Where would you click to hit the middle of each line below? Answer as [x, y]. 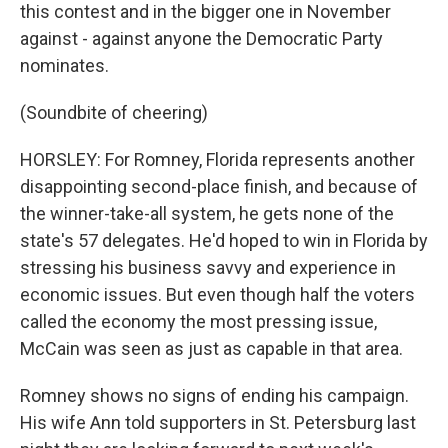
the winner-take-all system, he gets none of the [207, 213]
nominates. [64, 65]
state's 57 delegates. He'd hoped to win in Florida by [224, 240]
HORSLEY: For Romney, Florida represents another [217, 159]
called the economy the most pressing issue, [198, 321]
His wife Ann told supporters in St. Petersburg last [218, 422]
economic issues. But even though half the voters [217, 294]
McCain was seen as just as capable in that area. [211, 348]
